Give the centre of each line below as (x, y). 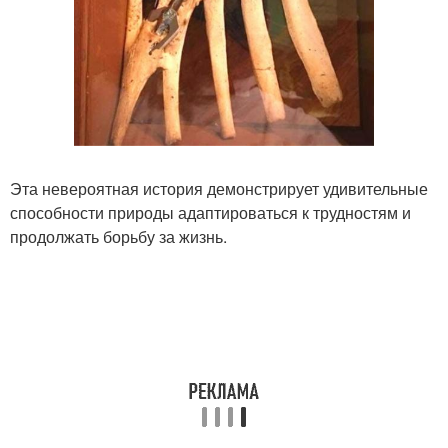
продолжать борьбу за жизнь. (118, 237)
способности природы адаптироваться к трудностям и (210, 213)
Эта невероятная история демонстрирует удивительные (219, 189)
